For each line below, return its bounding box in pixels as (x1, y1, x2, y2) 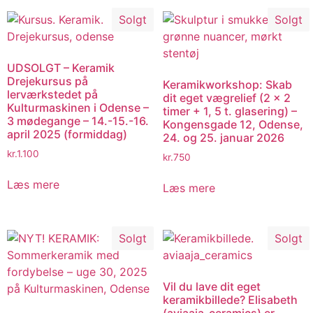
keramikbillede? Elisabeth (162, 293, 298, 307)
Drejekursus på (7, 73, 88, 88)
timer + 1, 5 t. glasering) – (162, 103, 297, 118)
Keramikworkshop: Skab (162, 77, 292, 92)
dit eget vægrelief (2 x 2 (162, 90, 291, 105)
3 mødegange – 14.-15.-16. (7, 113, 149, 128)
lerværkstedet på (7, 87, 98, 101)
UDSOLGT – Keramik (7, 60, 115, 75)
